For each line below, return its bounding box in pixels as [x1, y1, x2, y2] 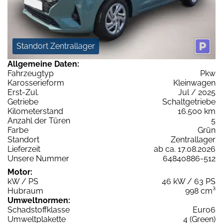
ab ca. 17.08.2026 [154, 144, 216, 154]
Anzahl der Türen [7, 115, 70, 125]
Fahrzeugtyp [7, 68, 54, 78]
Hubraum [7, 186, 43, 196]
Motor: [7, 167, 32, 177]
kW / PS [7, 176, 38, 186]
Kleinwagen [173, 78, 216, 88]
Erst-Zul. [7, 87, 39, 97]
